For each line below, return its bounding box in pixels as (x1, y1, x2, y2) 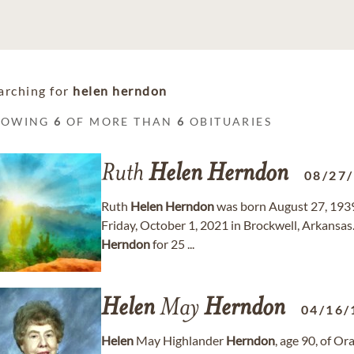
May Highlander (134, 333, 226, 348)
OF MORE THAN (62, 115, 178, 128)
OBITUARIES (185, 115, 273, 128)
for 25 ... (150, 236, 194, 251)
